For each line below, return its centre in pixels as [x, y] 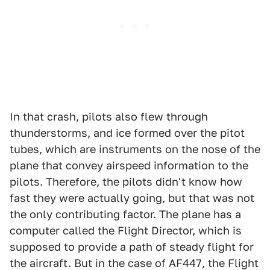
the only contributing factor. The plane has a [125, 214]
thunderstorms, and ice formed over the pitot [127, 133]
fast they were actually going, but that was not [132, 198]
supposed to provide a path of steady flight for [132, 247]
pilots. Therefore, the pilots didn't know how [126, 182]
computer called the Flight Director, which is [126, 231]
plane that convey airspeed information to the [129, 165]
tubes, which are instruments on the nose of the [135, 149]
